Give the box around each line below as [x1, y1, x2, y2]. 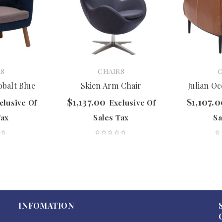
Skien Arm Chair [80, 80, 142, 91]
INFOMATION [18, 200, 74, 211]
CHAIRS [98, 66, 124, 76]
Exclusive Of [109, 98, 156, 108]
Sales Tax [93, 112, 129, 123]
